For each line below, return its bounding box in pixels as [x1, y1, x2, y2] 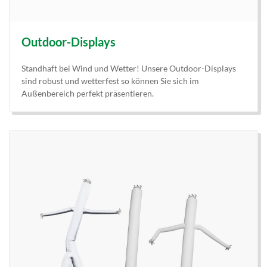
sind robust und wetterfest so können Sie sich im [21, 76, 199, 86]
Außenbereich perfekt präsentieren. [21, 88, 154, 99]
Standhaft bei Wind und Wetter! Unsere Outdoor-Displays [21, 63, 236, 74]
